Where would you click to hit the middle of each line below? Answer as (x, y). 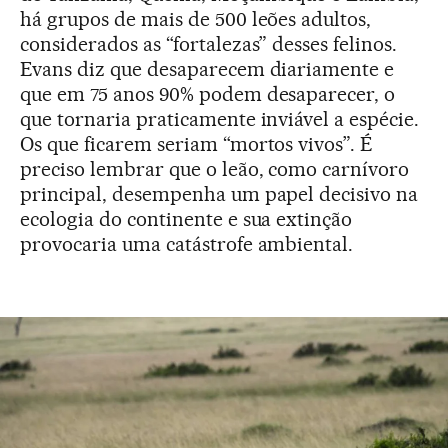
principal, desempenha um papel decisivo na (219, 193)
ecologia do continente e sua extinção (186, 218)
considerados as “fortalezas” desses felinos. (209, 43)
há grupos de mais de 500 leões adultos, (196, 18)
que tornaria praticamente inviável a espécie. (220, 118)
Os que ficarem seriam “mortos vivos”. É (197, 143)
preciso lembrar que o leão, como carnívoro (215, 168)
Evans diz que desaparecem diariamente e (207, 68)
